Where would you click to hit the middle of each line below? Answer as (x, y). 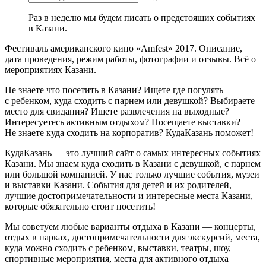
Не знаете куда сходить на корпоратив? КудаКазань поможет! (129, 133)
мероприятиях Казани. (50, 70)
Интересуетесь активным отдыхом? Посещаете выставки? (123, 122)
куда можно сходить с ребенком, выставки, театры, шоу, (118, 248)
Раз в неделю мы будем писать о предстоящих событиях (142, 18)
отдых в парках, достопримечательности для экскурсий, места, (132, 237)
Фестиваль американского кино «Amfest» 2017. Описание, (123, 49)
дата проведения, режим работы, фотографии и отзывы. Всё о (130, 59)
